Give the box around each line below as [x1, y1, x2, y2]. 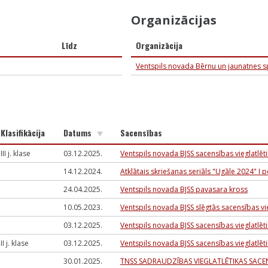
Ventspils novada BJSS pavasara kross [120, 184, 248, 194]
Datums [63, 126, 94, 139]
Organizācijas [131, 12, 217, 28]
